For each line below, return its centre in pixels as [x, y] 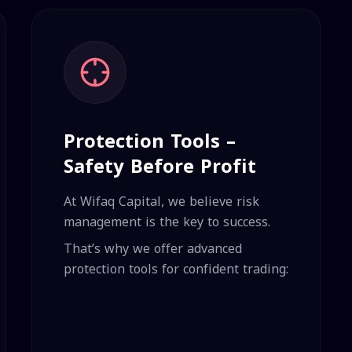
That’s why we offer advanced [152, 249]
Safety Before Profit [159, 167]
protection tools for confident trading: [176, 269]
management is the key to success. [167, 222]
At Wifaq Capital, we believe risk [161, 202]
